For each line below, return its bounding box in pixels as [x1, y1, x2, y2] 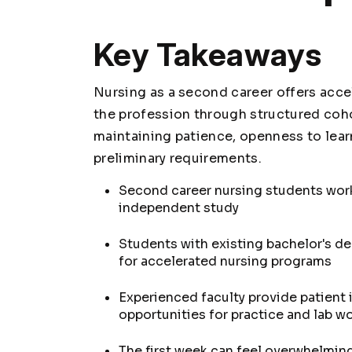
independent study [119, 199, 239, 216]
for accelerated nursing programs [119, 252, 332, 269]
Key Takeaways [93, 35, 322, 74]
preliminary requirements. [93, 149, 262, 167]
